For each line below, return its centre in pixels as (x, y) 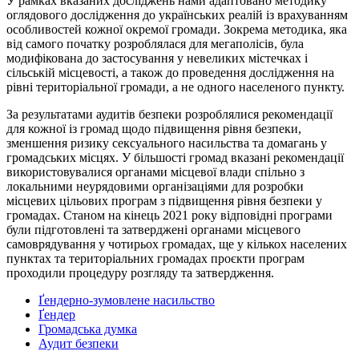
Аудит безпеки (79, 344)
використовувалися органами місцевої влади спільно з (155, 172)
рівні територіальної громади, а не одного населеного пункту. (175, 87)
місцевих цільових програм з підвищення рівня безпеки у (164, 201)
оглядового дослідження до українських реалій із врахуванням (177, 15)
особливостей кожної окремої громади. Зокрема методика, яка (177, 30)
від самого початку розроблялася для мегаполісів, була (155, 44)
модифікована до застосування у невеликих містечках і (157, 58)
